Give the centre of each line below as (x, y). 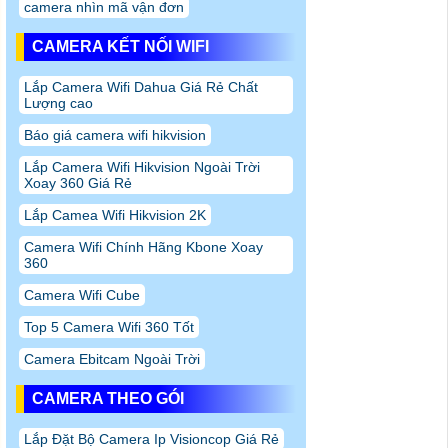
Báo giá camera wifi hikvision (115, 135)
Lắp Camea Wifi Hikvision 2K (115, 215)
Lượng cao (58, 103)
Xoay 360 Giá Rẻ (78, 183)
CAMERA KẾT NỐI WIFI (120, 47)
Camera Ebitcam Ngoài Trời (112, 359)
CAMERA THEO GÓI (108, 399)
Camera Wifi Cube (82, 295)
